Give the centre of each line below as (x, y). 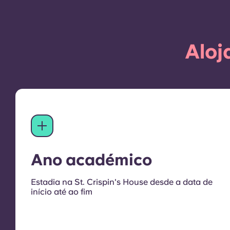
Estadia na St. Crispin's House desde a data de (122, 182)
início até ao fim (62, 192)
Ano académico (91, 160)
